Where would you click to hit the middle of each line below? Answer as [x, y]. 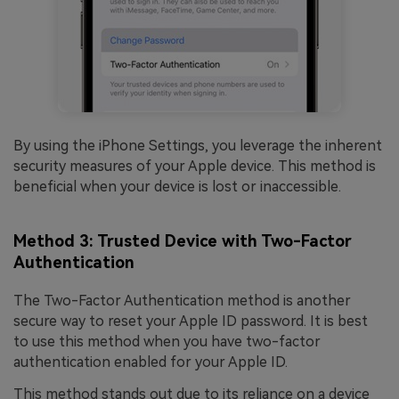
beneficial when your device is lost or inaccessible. [177, 186]
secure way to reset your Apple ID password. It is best [191, 322]
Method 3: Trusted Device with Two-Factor [183, 241]
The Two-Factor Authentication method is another [182, 301]
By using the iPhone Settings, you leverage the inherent [198, 145]
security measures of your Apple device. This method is [195, 166]
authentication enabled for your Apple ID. [151, 362]
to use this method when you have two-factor [167, 342]
